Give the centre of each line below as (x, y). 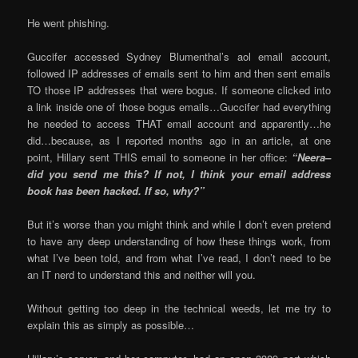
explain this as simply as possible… (111, 325)
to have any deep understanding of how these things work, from (179, 241)
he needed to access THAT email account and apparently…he (179, 123)
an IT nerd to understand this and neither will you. (142, 274)
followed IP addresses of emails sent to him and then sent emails (179, 73)
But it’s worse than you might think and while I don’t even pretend (179, 224)
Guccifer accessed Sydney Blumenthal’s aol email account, (179, 56)
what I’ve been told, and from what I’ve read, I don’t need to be (179, 257)
